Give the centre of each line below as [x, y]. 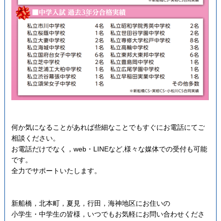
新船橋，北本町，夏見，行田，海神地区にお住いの [91, 203]
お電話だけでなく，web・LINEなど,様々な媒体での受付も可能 [109, 149]
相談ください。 [35, 138]
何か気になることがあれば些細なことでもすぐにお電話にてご [108, 127]
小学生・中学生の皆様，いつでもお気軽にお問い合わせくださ [108, 214]
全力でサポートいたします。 [56, 170]
